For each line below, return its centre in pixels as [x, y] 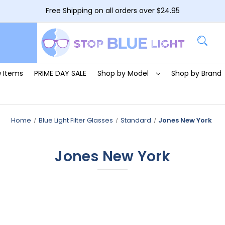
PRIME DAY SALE [60, 73]
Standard [136, 120]
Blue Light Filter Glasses [76, 120]
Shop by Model [124, 73]
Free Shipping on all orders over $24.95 [113, 10]
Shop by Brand [197, 73]
